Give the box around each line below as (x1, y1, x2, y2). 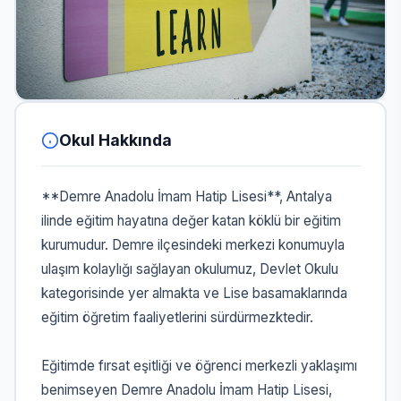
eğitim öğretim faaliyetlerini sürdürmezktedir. (40, 309, 313, 327)
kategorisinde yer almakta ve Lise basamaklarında (40, 285, 347, 303)
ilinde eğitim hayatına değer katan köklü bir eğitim (40, 212, 341, 230)
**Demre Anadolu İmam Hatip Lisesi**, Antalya (40, 188, 332, 206)
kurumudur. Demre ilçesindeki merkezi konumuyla (40, 236, 345, 254)
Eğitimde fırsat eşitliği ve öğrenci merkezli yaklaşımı (40, 357, 357, 375)
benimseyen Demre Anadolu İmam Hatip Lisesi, (40, 381, 332, 399)
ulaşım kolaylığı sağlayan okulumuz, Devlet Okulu (40, 260, 338, 278)
